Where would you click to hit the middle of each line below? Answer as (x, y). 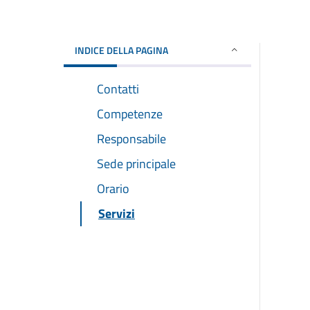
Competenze (130, 113)
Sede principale (136, 163)
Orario (113, 188)
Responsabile (131, 138)
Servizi (117, 213)
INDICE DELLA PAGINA (121, 50)
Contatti (118, 89)
